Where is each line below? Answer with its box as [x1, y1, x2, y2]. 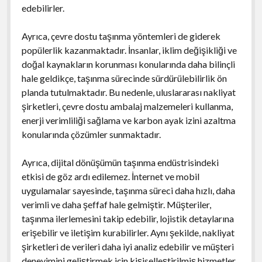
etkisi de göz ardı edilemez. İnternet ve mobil [21, 170, 199, 182]
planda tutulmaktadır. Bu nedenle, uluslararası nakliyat [21, 86, 236, 98]
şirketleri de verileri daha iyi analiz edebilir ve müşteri [21, 240, 234, 252]
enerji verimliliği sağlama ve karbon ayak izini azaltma [21, 114, 236, 126]
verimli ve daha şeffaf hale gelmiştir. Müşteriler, [21, 198, 211, 210]
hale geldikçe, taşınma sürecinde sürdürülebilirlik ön [21, 72, 227, 84]
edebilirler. [21, 2, 64, 13]
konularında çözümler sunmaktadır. [21, 128, 161, 140]
